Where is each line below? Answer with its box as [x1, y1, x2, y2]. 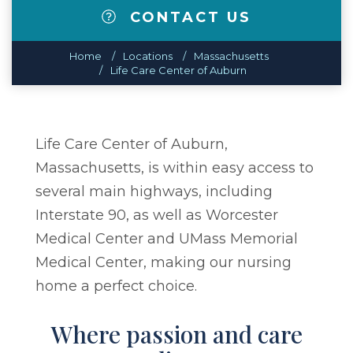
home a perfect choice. [35, 277, 201, 295]
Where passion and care [50, 318, 303, 350]
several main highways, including [35, 182, 273, 200]
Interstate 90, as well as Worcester [35, 206, 278, 224]
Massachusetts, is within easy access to [35, 158, 314, 176]
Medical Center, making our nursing [35, 253, 292, 271]
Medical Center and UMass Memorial [35, 229, 298, 247]
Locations [122, 49, 173, 62]
